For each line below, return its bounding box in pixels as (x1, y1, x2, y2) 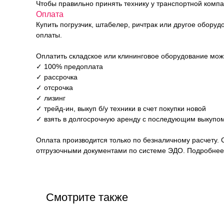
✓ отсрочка (36, 83, 73, 91)
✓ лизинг (36, 94, 65, 102)
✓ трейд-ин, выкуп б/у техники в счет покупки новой (36, 104, 206, 112)
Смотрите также (46, 191, 128, 203)
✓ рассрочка (36, 73, 77, 81)
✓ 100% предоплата (36, 62, 103, 70)
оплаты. (36, 31, 62, 39)
